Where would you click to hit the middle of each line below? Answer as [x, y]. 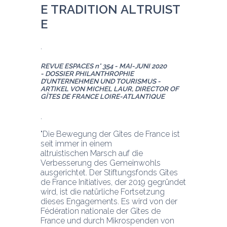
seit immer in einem [76, 144]
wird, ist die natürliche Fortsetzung [103, 192]
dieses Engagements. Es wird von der [109, 202]
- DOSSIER [58, 73]
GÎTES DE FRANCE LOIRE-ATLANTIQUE [103, 96]
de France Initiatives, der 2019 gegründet [113, 182]
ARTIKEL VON [63, 89]
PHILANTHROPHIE [104, 73]
